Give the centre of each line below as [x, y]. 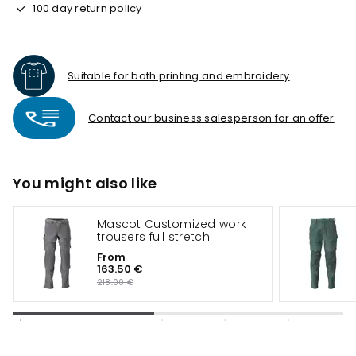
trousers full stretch [153, 237]
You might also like [85, 183]
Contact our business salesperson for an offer [211, 118]
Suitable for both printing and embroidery [179, 76]
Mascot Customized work [172, 224]
